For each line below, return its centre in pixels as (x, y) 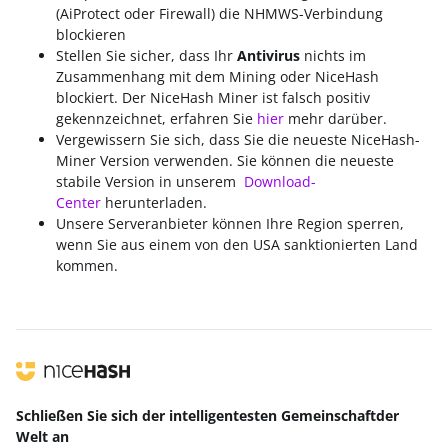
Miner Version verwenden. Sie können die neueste (225, 160)
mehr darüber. (335, 118)
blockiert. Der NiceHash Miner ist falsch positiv (213, 97)
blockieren (91, 34)
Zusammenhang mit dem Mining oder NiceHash (217, 76)
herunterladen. (154, 202)
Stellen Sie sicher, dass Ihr (146, 55)
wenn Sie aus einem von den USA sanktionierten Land (237, 244)
